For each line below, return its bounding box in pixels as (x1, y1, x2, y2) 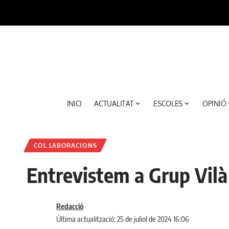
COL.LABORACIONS (33, 141, 97, 149)
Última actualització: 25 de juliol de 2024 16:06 (56, 214, 190, 223)
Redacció (56, 201, 84, 211)
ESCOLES (153, 99, 183, 108)
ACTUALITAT (94, 99, 134, 108)
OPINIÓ (202, 99, 226, 108)
